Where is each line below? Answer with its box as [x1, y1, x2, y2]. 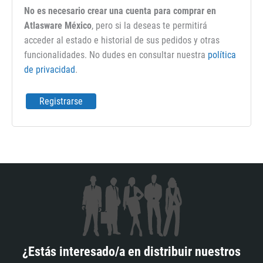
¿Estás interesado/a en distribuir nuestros [22, 242, 241, 259]
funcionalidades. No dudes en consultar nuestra [24, 48, 208, 60]
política [208, 48, 236, 60]
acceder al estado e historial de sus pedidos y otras [24, 33, 220, 46]
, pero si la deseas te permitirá [92, 19, 207, 31]
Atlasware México [24, 19, 92, 31]
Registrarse [39, 95, 83, 107]
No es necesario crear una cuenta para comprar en [24, 4, 216, 16]
